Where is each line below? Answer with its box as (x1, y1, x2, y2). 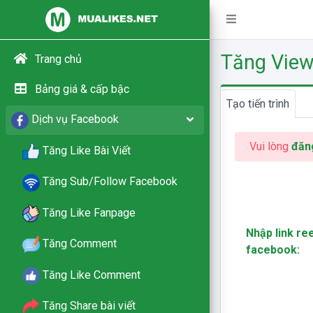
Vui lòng (249, 140, 291, 153)
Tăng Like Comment (43, 268, 140, 282)
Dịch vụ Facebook (31, 112, 119, 126)
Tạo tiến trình (226, 97, 289, 110)
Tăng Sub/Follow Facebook (43, 175, 177, 189)
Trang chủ (34, 52, 82, 66)
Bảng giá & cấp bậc (34, 82, 129, 96)
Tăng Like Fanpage (43, 205, 136, 219)
